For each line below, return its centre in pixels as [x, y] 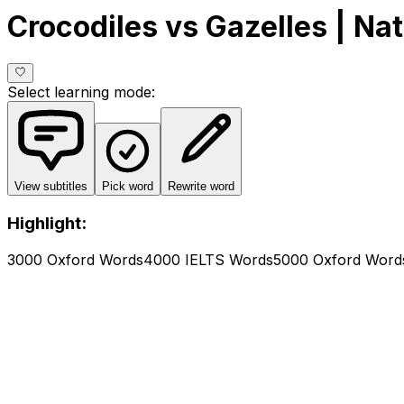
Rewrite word [201, 187]
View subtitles [51, 187]
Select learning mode [79, 92]
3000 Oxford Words [75, 259]
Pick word [128, 187]
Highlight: [47, 224]
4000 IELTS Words [208, 259]
